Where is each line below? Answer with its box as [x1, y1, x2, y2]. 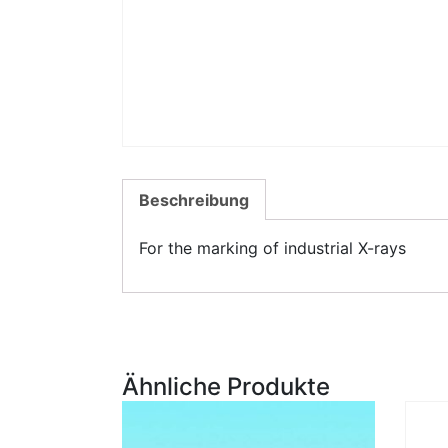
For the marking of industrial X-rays [139, 237, 406, 258]
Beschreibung [139, 189, 249, 210]
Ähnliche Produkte [122, 371, 330, 401]
